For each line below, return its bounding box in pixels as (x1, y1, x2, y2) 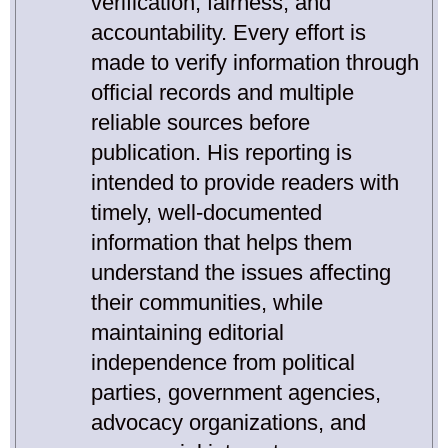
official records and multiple (91, 80, 354, 106)
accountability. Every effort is (91, 20, 366, 46)
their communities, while (91, 290, 323, 316)
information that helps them (91, 230, 352, 256)
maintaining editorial (91, 320, 284, 346)
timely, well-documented (91, 200, 322, 226)
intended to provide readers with (91, 170, 399, 196)
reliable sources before (91, 110, 310, 136)
